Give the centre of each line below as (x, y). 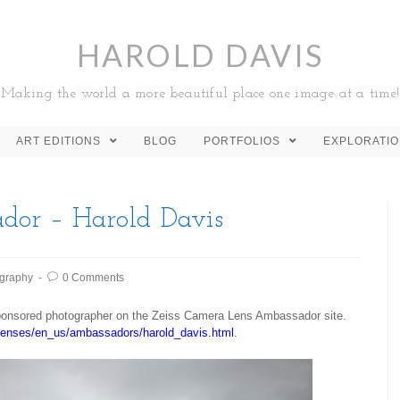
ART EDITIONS (60, 141)
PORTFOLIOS (244, 141)
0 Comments (93, 278)
